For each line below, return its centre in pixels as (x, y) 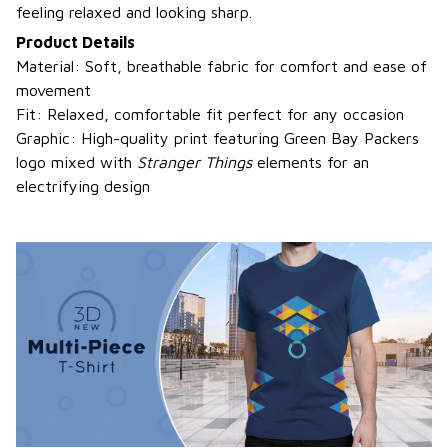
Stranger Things (194, 162)
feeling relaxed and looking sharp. (134, 12)
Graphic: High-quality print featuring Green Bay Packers (217, 138)
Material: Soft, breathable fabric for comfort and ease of (221, 66)
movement (53, 90)
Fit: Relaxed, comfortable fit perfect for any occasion (210, 114)
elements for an (310, 162)
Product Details (75, 42)
